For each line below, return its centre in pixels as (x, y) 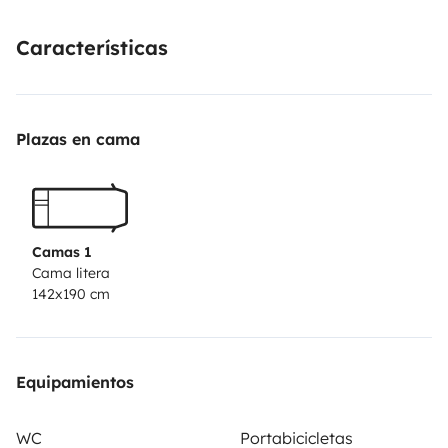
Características (92, 47)
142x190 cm (71, 294)
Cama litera (71, 273)
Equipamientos (75, 382)
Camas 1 (62, 252)
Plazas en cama (78, 138)
